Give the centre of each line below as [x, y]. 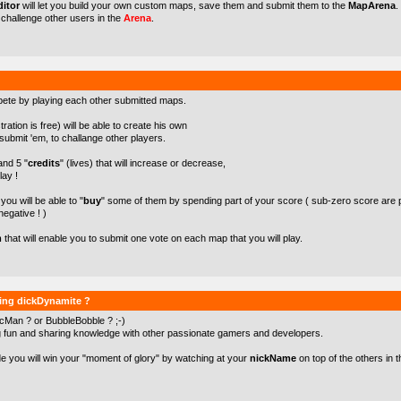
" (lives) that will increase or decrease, [143, 163]
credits [44, 163]
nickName [273, 358]
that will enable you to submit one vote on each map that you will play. [152, 238]
